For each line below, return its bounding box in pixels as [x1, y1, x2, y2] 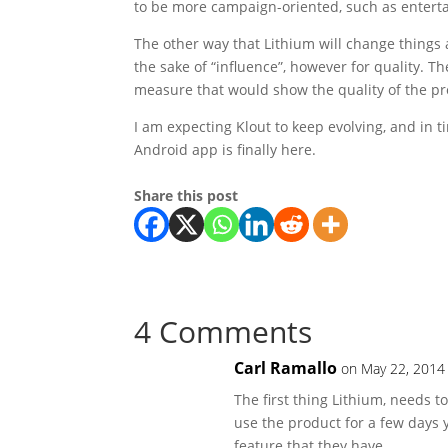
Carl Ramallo [234, 357, 338, 379]
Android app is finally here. [134, 140, 317, 159]
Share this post [134, 186, 239, 205]
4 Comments [134, 311, 313, 352]
